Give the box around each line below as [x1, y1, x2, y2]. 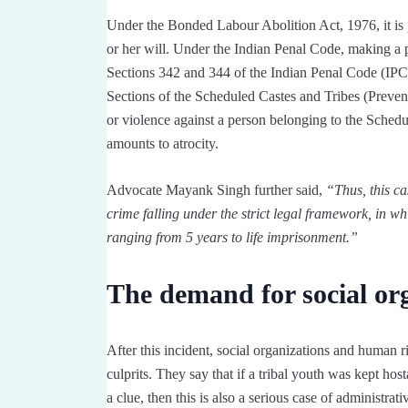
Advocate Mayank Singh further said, [107, 182, 326, 199]
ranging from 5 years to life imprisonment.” [107, 229, 358, 246]
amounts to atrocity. [107, 136, 219, 152]
